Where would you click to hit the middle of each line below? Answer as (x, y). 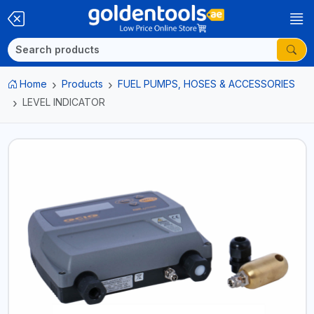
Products (82, 84)
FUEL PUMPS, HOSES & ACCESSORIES (206, 84)
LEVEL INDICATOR (63, 102)
